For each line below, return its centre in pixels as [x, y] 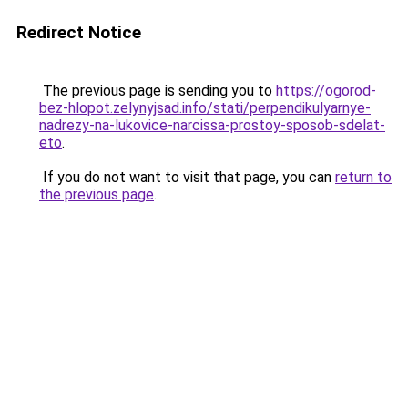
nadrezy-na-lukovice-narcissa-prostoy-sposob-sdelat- [212, 125]
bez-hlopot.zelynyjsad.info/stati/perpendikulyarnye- [205, 108]
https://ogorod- [326, 91]
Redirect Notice [79, 32]
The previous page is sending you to [158, 91]
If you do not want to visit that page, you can [187, 177]
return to [363, 177]
